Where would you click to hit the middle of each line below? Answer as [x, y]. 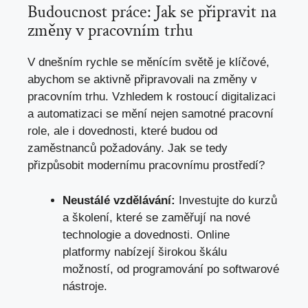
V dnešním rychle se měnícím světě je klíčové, [148, 62]
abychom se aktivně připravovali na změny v [142, 79]
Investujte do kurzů [226, 200]
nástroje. [85, 286]
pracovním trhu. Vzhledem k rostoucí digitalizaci [152, 97]
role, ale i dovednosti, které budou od [122, 131]
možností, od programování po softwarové [171, 269]
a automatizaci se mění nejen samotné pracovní [151, 114]
